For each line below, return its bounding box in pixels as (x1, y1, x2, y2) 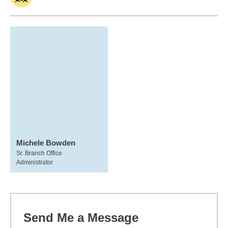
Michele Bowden (16, 138, 75, 147)
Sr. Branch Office (16, 150, 62, 157)
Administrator (16, 159, 53, 166)
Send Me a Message (23, 211, 138, 224)
